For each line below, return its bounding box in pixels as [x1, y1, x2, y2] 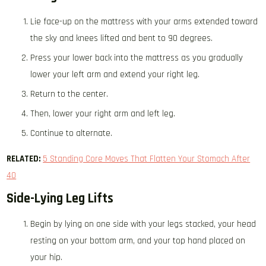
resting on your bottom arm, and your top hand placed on [30, 235, 246, 246]
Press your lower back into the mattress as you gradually [30, 52, 243, 64]
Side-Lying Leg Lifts [7, 190, 114, 207]
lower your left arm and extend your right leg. [30, 69, 200, 80]
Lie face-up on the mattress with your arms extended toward [30, 16, 258, 27]
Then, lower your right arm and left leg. [30, 108, 176, 119]
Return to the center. [30, 88, 109, 100]
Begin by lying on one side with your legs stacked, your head [30, 218, 256, 230]
